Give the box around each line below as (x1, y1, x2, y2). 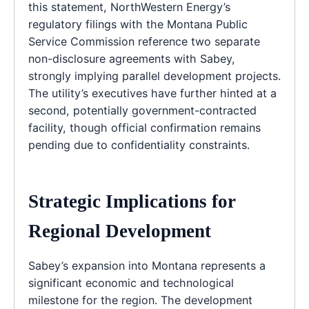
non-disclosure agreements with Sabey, (28, 51, 235, 66)
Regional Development (28, 221, 211, 242)
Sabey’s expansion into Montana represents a (28, 259, 266, 273)
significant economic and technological (28, 276, 234, 290)
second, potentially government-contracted (28, 103, 257, 117)
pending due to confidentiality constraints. (28, 137, 250, 152)
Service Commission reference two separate (28, 34, 260, 48)
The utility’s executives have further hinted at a (28, 86, 277, 100)
